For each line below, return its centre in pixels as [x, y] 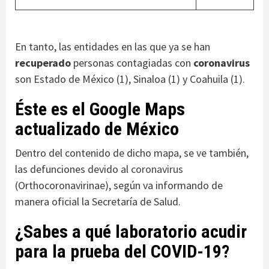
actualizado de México [97, 129]
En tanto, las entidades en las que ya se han [113, 47]
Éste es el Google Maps [100, 109]
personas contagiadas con [132, 63]
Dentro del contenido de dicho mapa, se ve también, [132, 153]
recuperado [43, 63]
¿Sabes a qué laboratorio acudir [131, 232]
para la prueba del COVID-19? [122, 252]
